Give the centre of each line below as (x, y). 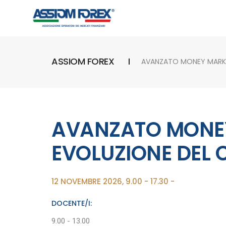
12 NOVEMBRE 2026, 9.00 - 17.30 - (113, 181)
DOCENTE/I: (72, 203)
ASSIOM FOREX (83, 61)
